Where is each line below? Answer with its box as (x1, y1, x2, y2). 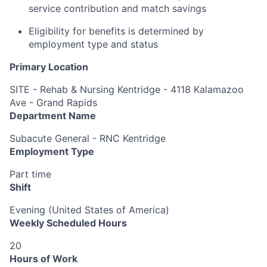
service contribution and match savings (29, 2, 206, 14)
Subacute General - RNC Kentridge (10, 132, 166, 144)
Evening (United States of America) (10, 203, 169, 216)
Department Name (10, 109, 96, 122)
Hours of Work (10, 252, 77, 265)
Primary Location (10, 60, 88, 73)
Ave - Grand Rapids (10, 96, 97, 108)
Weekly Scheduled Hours (10, 216, 127, 229)
